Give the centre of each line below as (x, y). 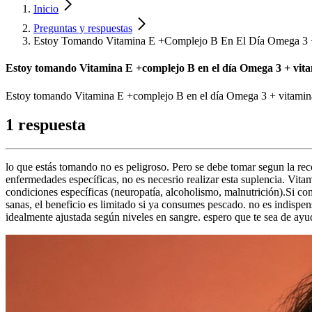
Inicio (46, 9)
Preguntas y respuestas (83, 28)
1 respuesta (46, 125)
